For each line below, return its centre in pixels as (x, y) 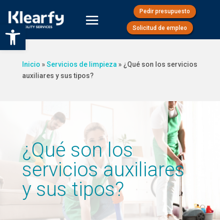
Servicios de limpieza (82, 64)
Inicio (31, 64)
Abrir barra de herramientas (51, 29)
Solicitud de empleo (160, 28)
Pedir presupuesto (165, 12)
